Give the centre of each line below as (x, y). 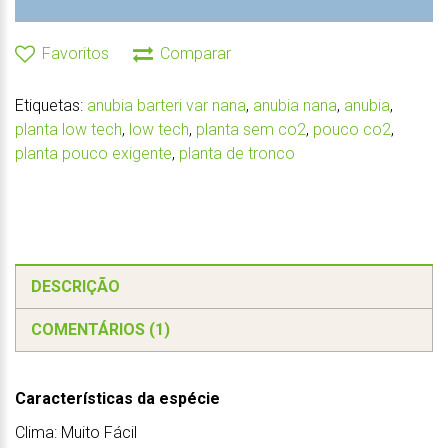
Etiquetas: (51, 105)
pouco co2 (352, 129)
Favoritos (75, 53)
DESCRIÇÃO (75, 286)
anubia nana (295, 105)
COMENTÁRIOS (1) (100, 329)
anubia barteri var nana (166, 105)
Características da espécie (117, 398)
